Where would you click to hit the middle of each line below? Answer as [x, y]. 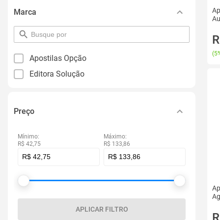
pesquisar [46, 34]
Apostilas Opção [58, 58]
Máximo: [115, 137]
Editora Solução [57, 74]
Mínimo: [28, 137]
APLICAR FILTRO [102, 209]
